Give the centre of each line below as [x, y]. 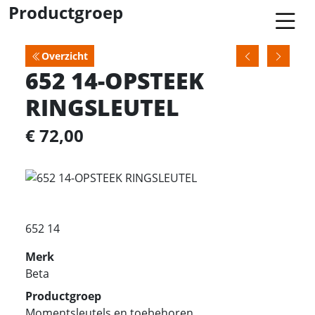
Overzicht [65, 56]
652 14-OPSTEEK [115, 80]
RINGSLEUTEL [102, 107]
